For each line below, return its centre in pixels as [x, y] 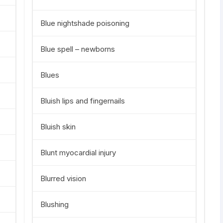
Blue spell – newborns [78, 49]
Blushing [55, 204]
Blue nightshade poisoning [85, 23]
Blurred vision [63, 178]
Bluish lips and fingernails [83, 101]
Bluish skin [58, 127]
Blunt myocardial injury [78, 153]
